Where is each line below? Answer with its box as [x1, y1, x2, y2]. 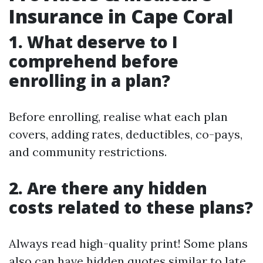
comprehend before [9, 50, 178, 72]
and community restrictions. [9, 144, 167, 159]
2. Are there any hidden [9, 177, 207, 199]
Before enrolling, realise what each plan [9, 109, 228, 124]
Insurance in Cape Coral [9, 4, 233, 29]
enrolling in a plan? [9, 69, 170, 92]
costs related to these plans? [9, 196, 253, 218]
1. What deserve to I [9, 31, 178, 53]
